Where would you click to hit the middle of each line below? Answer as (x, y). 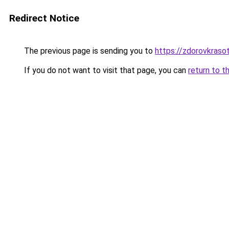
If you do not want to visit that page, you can (105, 70)
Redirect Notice (44, 18)
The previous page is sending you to (88, 51)
